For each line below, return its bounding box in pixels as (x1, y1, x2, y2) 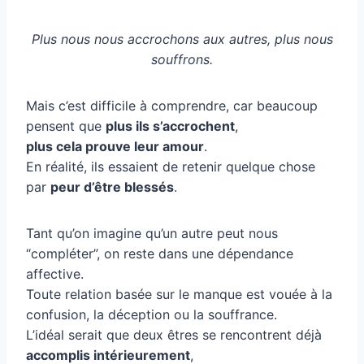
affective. (26, 265, 84, 282)
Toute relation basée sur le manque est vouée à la (26, 285, 332, 302)
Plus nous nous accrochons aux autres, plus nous (31, 30, 333, 47)
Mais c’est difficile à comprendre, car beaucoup (26, 97, 318, 114)
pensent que (26, 117, 106, 134)
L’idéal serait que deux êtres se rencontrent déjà (26, 326, 322, 343)
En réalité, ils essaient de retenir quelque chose (26, 158, 315, 175)
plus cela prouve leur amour (26, 137, 204, 154)
